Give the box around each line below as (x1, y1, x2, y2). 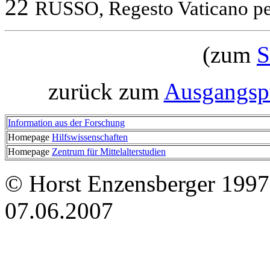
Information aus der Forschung (8, 117, 125, 128)
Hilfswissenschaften (52, 131, 128, 142)
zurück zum (48, 78, 164, 104)
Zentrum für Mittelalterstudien (52, 146, 166, 157)
